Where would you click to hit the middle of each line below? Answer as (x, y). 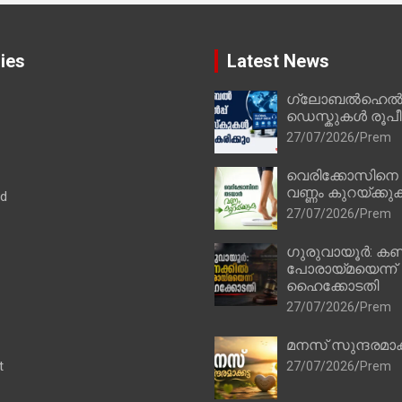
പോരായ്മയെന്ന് (341, 268)
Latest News (278, 61)
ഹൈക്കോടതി (332, 285)
